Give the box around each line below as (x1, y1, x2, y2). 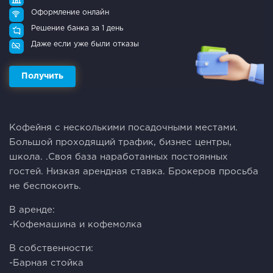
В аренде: (9, 205, 55, 214)
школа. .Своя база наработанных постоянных (9, 152, 228, 161)
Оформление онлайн (31, 9, 109, 16)
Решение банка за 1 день (31, 24, 123, 32)
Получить (21, 72, 63, 80)
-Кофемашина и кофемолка (9, 220, 142, 229)
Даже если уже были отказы (31, 40, 139, 48)
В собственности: (9, 244, 93, 252)
